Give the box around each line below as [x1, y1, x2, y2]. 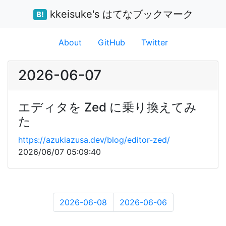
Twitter [141, 37, 168, 47]
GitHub [97, 37, 125, 47]
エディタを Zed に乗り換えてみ [18, 100, 197, 115]
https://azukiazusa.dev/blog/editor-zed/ [18, 135, 170, 145]
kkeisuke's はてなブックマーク [46, 8, 193, 20]
